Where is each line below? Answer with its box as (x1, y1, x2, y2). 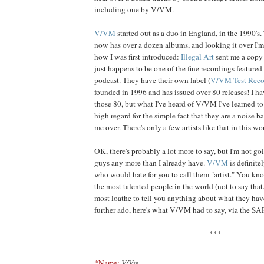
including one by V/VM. (94, 4, 174, 15)
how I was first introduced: (94, 51, 181, 62)
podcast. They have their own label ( (94, 75, 210, 86)
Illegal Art (181, 51, 214, 62)
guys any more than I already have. (94, 157, 207, 169)
